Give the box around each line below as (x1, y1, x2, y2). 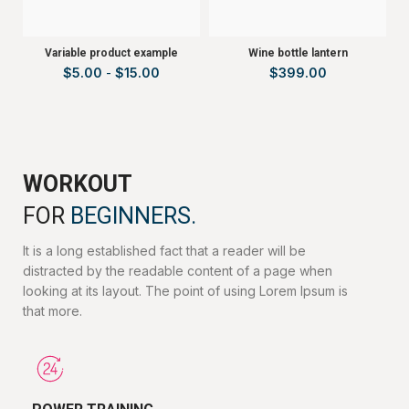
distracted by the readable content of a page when (23, 262, 332, 278)
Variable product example (45, 46, 178, 59)
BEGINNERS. (70, 202, 196, 229)
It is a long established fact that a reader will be (23, 242, 306, 258)
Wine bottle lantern (247, 46, 348, 59)
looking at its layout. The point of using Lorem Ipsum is (23, 282, 348, 299)
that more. (23, 302, 82, 319)
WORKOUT (23, 170, 132, 197)
